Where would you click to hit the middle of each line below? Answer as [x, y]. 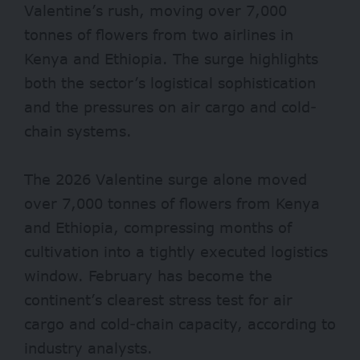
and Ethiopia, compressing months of [158, 228]
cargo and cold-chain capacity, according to [180, 324]
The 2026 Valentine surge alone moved [166, 180]
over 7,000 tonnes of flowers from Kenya [172, 204]
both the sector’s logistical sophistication [170, 83]
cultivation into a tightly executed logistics [176, 252]
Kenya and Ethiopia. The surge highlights [171, 59]
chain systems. [78, 131]
